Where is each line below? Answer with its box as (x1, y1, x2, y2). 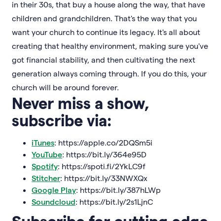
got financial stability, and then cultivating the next (12, 55, 195, 64)
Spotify (32, 161, 58, 171)
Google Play (32, 185, 76, 194)
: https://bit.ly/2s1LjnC (75, 197, 153, 206)
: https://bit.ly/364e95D (62, 149, 147, 159)
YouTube (32, 149, 62, 159)
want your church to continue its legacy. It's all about (12, 27, 200, 37)
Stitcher (32, 173, 60, 183)
